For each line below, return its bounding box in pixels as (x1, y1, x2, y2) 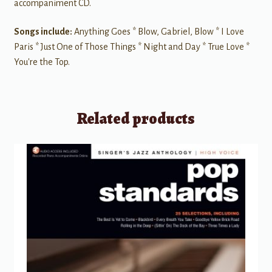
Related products (77, 107, 195, 129)
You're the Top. (13, 57, 70, 67)
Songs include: (13, 27, 72, 37)
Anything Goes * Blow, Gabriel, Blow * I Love (72, 27, 244, 37)
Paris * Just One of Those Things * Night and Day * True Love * (13, 42, 250, 52)
